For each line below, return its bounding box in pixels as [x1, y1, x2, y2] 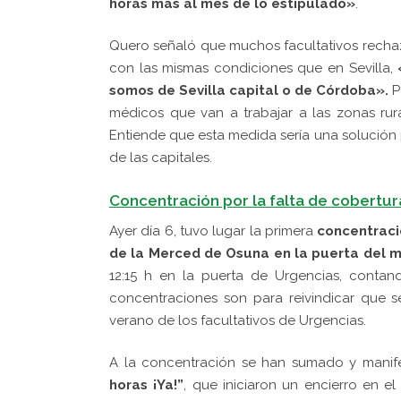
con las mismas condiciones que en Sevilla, [109, 59, 393, 76]
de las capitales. [109, 149, 216, 166]
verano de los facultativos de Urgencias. [109, 311, 366, 328]
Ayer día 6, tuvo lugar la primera [109, 222, 318, 239]
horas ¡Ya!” [109, 376, 184, 393]
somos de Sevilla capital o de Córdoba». [109, 81, 388, 98]
